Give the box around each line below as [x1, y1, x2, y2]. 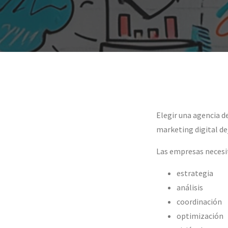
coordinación [177, 196, 222, 207]
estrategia [177, 168, 213, 178]
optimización [177, 211, 223, 221]
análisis [177, 182, 203, 192]
